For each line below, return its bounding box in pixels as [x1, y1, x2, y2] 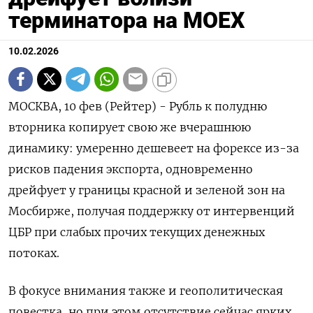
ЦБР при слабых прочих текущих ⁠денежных [8, 224, 265, 239]
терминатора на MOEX [8, 6, 245, 34]
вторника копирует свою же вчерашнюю [8, 119, 251, 134]
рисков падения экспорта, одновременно [8, 161, 253, 176]
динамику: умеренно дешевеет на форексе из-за [8, 140, 299, 155]
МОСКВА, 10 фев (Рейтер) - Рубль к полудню [8, 99, 267, 113]
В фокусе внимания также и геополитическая [8, 283, 283, 298]
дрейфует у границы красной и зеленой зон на [8, 182, 285, 197]
